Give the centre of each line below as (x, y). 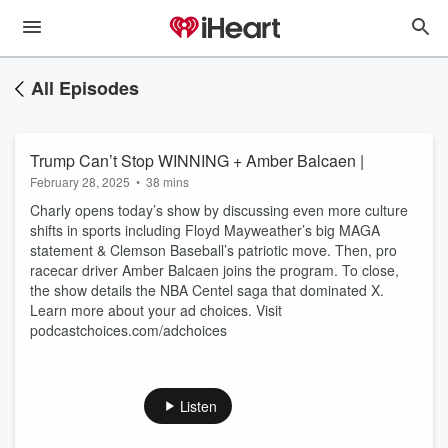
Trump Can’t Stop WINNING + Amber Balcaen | (197, 160)
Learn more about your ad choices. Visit (156, 310)
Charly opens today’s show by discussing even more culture (219, 210)
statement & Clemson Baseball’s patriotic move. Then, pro (213, 250)
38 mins (167, 181)
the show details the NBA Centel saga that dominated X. (207, 290)
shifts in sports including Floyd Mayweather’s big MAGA (205, 230)
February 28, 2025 (80, 181)
